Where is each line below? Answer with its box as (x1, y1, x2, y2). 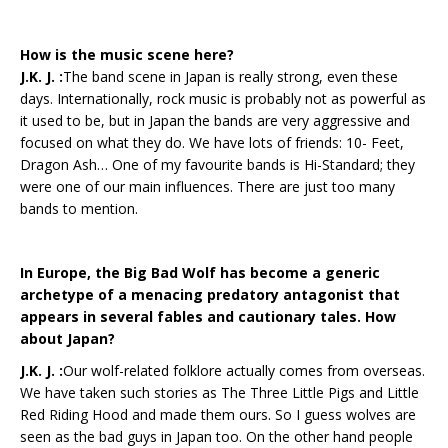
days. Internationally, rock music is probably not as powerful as (20, 88, 426, 108)
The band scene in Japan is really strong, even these (63, 66, 398, 86)
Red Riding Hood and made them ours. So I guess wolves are (20, 404, 416, 424)
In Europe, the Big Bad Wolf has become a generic (20, 262, 380, 282)
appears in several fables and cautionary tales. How (20, 306, 396, 326)
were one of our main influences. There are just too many (20, 176, 395, 196)
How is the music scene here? (20, 44, 234, 64)
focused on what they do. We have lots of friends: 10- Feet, (20, 132, 404, 152)
